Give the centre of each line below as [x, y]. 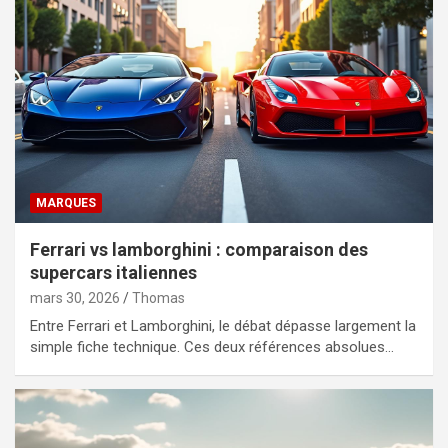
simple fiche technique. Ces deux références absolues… [212, 347]
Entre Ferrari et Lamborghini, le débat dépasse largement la [223, 326]
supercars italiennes [113, 273]
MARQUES [66, 203]
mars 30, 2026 [75, 298]
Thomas [158, 298]
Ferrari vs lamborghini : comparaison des [199, 250]
